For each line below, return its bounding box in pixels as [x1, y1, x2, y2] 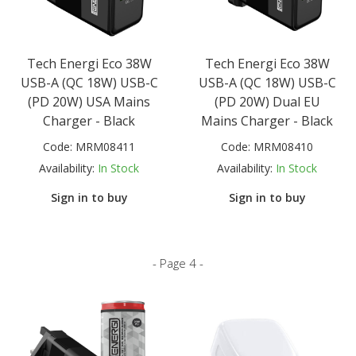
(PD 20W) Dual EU [214, 92, 320, 110]
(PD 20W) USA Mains [28, 92, 150, 110]
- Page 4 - [153, 254, 203, 271]
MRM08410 [253, 138, 313, 154]
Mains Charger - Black [201, 111, 333, 130]
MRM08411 [75, 138, 135, 154]
